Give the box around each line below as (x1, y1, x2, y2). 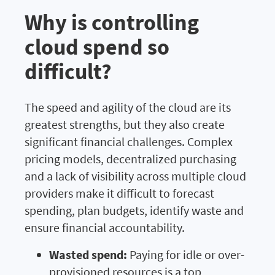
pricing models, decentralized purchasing (25, 150, 236, 166)
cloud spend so (25, 33, 169, 61)
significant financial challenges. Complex (25, 133, 233, 149)
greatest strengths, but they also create (25, 116, 225, 132)
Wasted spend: (49, 246, 127, 262)
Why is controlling (25, 8, 199, 36)
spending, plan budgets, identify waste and (25, 202, 244, 218)
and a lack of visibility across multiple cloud (25, 168, 246, 184)
